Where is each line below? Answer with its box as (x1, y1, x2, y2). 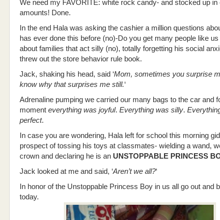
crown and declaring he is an (20, 152, 113, 160)
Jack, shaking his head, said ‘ (20, 70, 114, 78)
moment (20, 106, 48, 114)
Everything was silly (119, 106, 183, 114)
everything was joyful (48, 106, 115, 114)
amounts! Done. (20, 9, 71, 17)
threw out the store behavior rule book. (20, 55, 142, 63)
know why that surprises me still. (20, 81, 124, 88)
